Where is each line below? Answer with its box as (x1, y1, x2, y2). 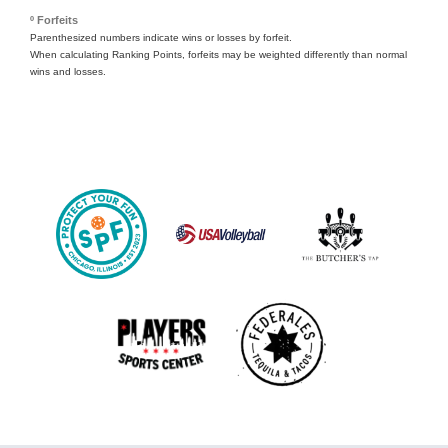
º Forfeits (30, 13, 78, 26)
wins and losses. (30, 65, 106, 77)
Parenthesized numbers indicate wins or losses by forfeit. (30, 31, 292, 43)
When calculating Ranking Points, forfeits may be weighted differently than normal (30, 48, 407, 60)
